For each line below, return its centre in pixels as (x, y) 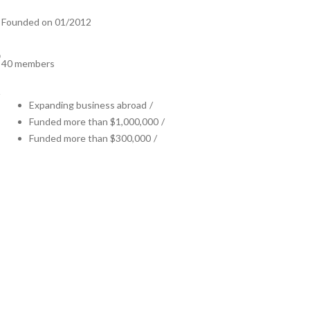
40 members (28, 63)
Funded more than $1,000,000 (94, 121)
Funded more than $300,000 (90, 138)
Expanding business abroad (88, 105)
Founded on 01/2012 (46, 22)
